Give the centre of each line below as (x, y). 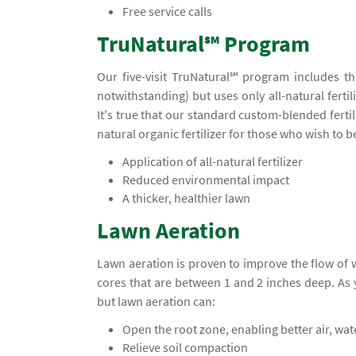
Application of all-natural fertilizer (213, 162)
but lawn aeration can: (156, 302)
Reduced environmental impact (206, 180)
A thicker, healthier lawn (187, 198)
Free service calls (168, 12)
